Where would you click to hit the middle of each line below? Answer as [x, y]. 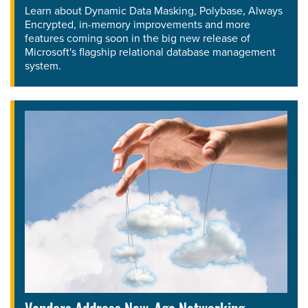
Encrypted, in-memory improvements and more [137, 24]
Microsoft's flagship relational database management [150, 52]
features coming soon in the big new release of [137, 38]
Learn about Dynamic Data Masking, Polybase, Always [154, 10]
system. [43, 65]
